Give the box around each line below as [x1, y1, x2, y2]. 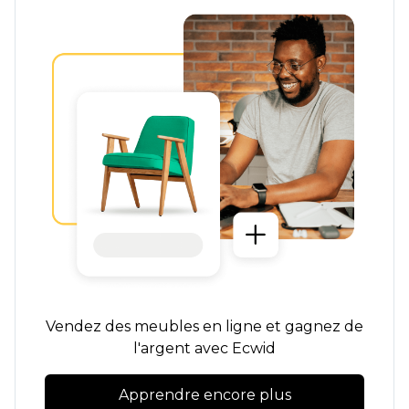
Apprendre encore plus [118, 386, 291, 404]
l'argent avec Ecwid [133, 340, 276, 358]
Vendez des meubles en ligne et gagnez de [46, 318, 363, 336]
